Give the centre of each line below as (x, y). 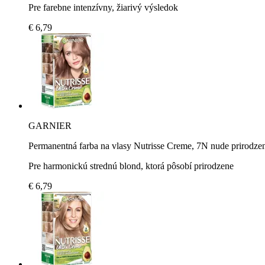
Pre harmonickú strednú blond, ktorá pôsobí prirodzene (131, 166)
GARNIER (50, 125)
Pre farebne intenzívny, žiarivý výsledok (103, 7)
